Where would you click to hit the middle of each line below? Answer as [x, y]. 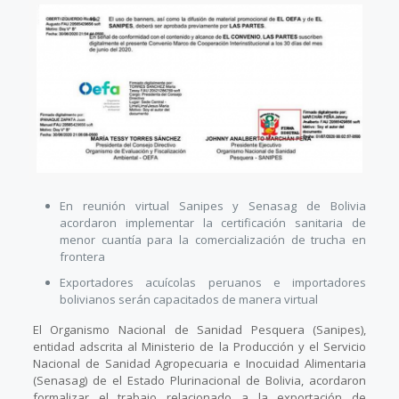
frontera [82, 257]
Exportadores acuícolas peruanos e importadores [213, 283]
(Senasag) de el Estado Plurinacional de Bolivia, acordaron [199, 381]
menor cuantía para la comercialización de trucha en [213, 240]
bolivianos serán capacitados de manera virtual [188, 300]
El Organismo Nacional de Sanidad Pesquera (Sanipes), [199, 330]
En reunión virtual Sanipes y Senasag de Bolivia [213, 206]
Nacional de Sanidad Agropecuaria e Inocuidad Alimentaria [199, 364]
